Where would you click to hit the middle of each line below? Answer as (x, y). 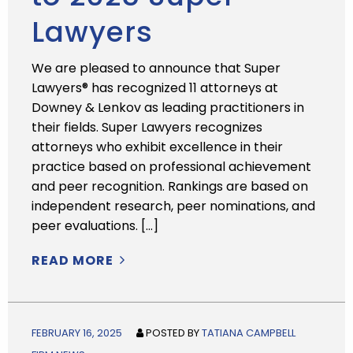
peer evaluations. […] (95, 226)
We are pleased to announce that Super (156, 68)
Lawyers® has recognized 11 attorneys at (155, 88)
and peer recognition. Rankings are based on (170, 186)
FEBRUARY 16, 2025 (77, 333)
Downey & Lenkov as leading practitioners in (168, 108)
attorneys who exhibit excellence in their (157, 147)
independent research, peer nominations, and (173, 206)
